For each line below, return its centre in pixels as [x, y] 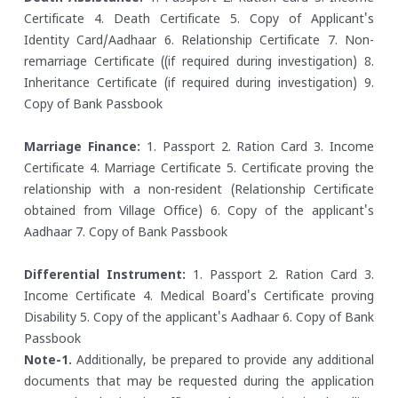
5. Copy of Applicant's [297, 20]
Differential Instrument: [105, 276]
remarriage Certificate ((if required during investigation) [191, 63]
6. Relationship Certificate [239, 42]
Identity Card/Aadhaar [91, 42]
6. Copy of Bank [326, 319]
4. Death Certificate [152, 20]
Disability [50, 319]
